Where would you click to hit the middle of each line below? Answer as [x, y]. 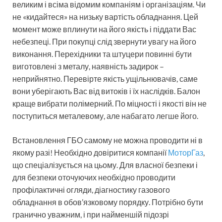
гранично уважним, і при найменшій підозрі [91, 215]
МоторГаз [186, 153]
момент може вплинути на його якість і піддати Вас [104, 29]
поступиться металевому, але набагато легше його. [105, 116]
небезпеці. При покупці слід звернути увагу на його [104, 42]
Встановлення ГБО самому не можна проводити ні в [108, 140]
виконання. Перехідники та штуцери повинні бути [102, 54]
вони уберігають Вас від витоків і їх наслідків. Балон [106, 91]
